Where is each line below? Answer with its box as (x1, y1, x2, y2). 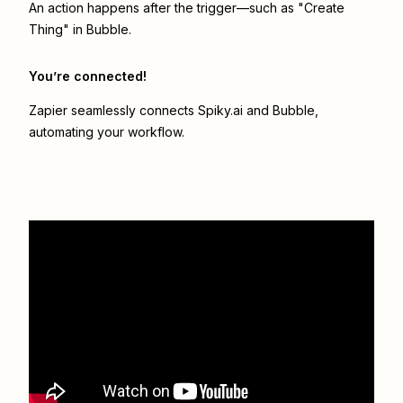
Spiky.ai (198, 103, 243, 119)
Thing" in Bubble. (29, 22, 131, 38)
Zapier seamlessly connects (29, 103, 198, 119)
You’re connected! (29, 68, 147, 85)
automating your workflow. (29, 124, 184, 140)
